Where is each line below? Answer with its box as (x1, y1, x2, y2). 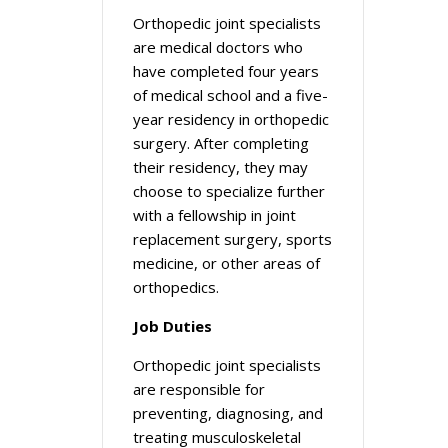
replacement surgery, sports (133, 229, 332, 249)
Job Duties (133, 316, 212, 336)
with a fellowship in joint (133, 205, 296, 225)
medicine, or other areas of (133, 253, 320, 273)
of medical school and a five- (133, 85, 328, 105)
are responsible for (133, 379, 265, 399)
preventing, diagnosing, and (133, 403, 323, 423)
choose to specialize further (133, 181, 325, 201)
